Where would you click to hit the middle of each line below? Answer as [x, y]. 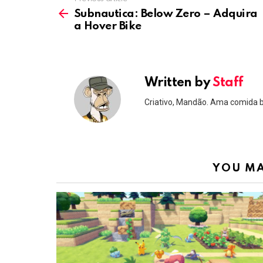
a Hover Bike [108, 26]
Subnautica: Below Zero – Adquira [166, 14]
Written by [179, 83]
